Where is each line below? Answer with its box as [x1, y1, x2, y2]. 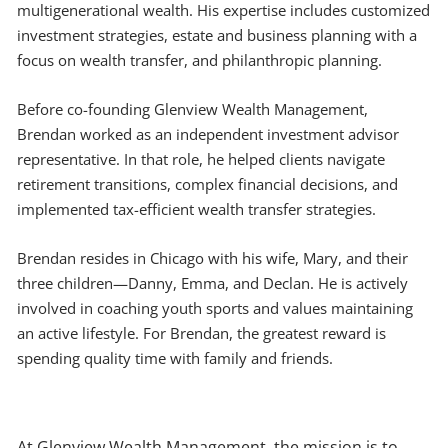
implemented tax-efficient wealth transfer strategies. [17, 198, 377, 219]
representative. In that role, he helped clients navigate [17, 148, 386, 169]
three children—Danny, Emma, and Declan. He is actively [17, 272, 409, 293]
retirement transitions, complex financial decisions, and [17, 173, 399, 194]
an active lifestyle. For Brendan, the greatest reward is [17, 322, 387, 343]
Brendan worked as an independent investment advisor [17, 123, 400, 144]
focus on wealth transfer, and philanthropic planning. [17, 49, 383, 70]
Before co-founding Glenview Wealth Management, [17, 98, 369, 119]
